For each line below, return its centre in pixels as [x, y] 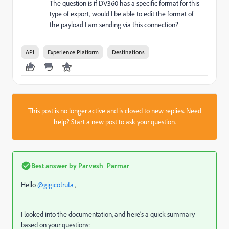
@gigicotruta [55, 185]
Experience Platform [73, 52]
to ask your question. [146, 122]
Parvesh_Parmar [103, 166]
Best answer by [54, 166]
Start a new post [94, 122]
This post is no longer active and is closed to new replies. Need [114, 111]
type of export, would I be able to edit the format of [122, 14]
